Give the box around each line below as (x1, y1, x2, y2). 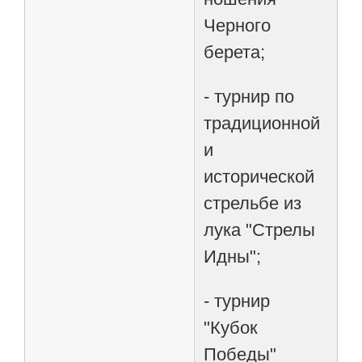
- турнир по (204, 86, 295, 107)
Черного (204, 15, 271, 36)
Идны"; (204, 246, 262, 267)
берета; (204, 41, 266, 62)
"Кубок (204, 317, 259, 338)
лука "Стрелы (204, 219, 316, 240)
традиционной (204, 112, 321, 133)
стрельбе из (204, 192, 302, 213)
